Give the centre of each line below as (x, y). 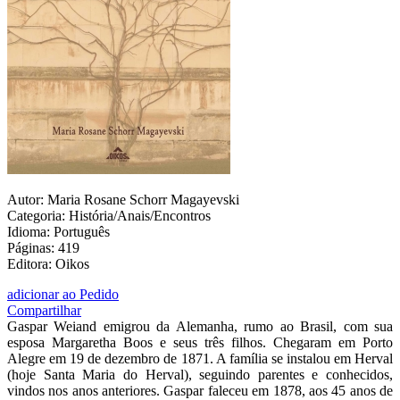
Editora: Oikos (48, 264)
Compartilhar (44, 311)
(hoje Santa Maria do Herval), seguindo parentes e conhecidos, (200, 375)
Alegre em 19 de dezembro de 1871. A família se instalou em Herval (200, 359)
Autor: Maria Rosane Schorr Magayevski (123, 200)
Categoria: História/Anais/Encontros (109, 216)
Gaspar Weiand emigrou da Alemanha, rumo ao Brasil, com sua (200, 327)
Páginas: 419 (43, 248)
